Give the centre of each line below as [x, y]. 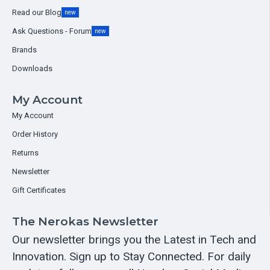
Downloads [32, 68]
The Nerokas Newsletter [85, 221]
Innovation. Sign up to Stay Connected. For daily [131, 256]
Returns [25, 153]
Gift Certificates [39, 190]
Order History [35, 134]
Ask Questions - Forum [52, 31]
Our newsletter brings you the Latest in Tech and [134, 240]
